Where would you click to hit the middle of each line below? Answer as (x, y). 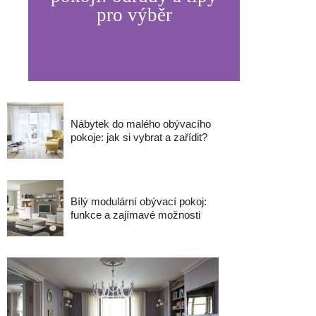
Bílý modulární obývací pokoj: (139, 201)
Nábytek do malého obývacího (141, 124)
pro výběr (134, 15)
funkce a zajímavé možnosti (135, 215)
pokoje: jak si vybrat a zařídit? (139, 137)
